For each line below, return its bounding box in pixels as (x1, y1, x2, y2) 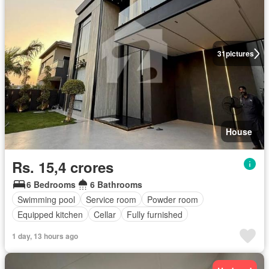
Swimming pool (17, 193, 75, 205)
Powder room (147, 193, 198, 205)
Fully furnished (127, 208, 183, 220)
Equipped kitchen (17, 208, 83, 220)
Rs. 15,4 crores (12, 157, 113, 178)
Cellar (94, 208, 116, 220)
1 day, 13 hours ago (12, 231, 78, 242)
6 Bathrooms (90, 178, 142, 191)
